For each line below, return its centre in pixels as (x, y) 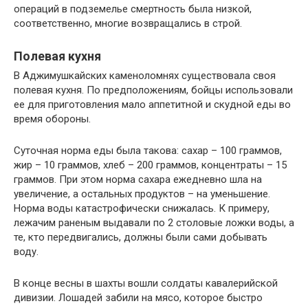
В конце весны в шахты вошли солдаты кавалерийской (146, 283)
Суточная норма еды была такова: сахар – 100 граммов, (148, 150)
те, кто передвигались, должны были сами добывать (141, 237)
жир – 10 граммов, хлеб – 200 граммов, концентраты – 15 (150, 165)
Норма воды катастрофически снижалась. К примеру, (142, 208)
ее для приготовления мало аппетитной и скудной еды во (152, 104)
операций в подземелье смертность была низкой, (133, 9)
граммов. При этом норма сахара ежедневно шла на (138, 179)
